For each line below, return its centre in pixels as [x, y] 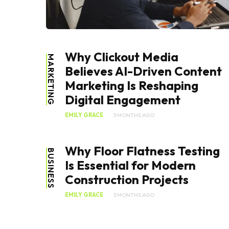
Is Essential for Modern [130, 165]
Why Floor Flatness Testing [142, 151]
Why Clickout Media [122, 57]
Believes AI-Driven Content [143, 71]
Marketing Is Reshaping [132, 86]
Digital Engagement [123, 100]
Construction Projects [127, 180]
